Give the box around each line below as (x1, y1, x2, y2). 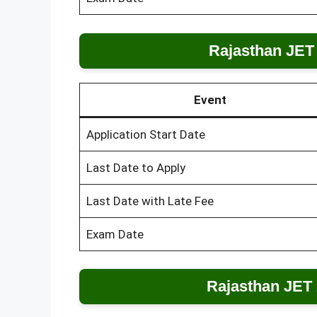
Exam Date (86, 226, 144, 241)
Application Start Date (86, 127, 205, 142)
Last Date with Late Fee (86, 193, 214, 208)
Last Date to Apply (86, 160, 185, 175)
